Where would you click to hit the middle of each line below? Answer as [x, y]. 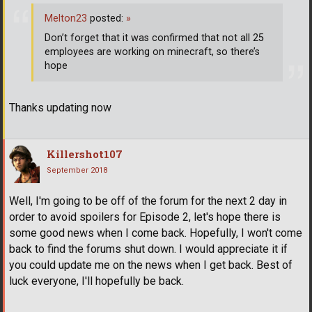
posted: [107, 18]
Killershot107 [85, 154]
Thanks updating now [60, 108]
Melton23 [66, 18]
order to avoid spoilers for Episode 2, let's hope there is [145, 217]
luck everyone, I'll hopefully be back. [96, 281]
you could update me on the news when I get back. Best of [151, 265]
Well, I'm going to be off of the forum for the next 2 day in [148, 201]
